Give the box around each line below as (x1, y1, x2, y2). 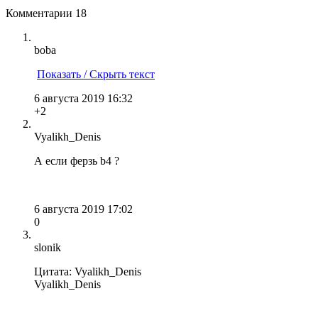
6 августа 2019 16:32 (34, 92, 133, 104)
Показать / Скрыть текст (37, 67, 155, 80)
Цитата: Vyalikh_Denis (34, 265, 141, 278)
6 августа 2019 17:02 (34, 202, 133, 215)
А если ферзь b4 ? (34, 154, 119, 167)
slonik (34, 241, 61, 253)
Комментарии (6, 6, 75, 19)
